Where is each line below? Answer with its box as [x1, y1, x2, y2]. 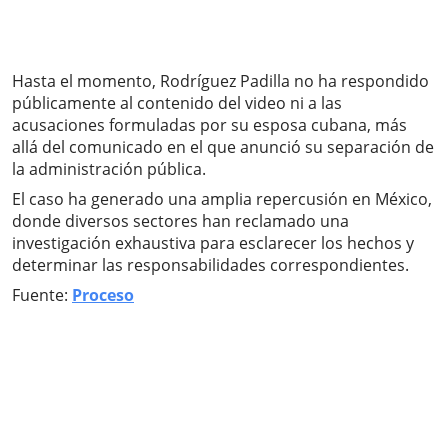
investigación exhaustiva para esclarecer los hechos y [12, 231, 414, 254]
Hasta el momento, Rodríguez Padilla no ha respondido [12, 69, 429, 92]
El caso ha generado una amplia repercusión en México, [12, 187, 432, 210]
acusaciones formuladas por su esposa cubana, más [12, 113, 407, 136]
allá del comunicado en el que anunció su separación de [12, 135, 434, 158]
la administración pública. [12, 157, 206, 180]
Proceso [72, 283, 134, 306]
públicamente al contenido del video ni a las [12, 91, 342, 114]
